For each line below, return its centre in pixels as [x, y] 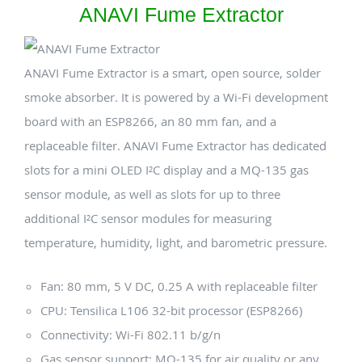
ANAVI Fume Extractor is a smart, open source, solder [173, 73]
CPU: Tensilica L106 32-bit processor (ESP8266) [171, 310]
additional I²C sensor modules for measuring [148, 218]
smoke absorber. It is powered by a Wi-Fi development [176, 97]
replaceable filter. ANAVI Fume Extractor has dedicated [175, 145]
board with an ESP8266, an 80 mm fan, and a [150, 121]
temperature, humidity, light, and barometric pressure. [176, 242]
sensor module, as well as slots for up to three [152, 194]
